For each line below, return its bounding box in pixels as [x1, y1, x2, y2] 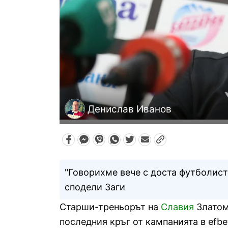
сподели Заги [65, 182, 125, 193]
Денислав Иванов [88, 103, 172, 115]
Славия [161, 202, 194, 213]
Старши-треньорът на [60, 202, 161, 213]
